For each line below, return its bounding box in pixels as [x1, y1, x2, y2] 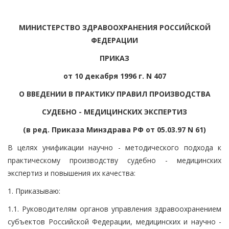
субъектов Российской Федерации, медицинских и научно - [8, 216, 221, 226]
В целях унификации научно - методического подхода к [8, 142, 221, 152]
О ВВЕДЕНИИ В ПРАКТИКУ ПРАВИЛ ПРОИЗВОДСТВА [18, 88, 211, 99]
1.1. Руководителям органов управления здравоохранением [8, 203, 221, 214]
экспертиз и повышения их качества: [8, 168, 135, 178]
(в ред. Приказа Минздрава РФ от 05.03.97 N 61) [23, 124, 206, 134]
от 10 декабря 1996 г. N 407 [63, 71, 166, 81]
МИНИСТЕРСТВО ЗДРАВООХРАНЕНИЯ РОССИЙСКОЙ [18, 22, 211, 32]
